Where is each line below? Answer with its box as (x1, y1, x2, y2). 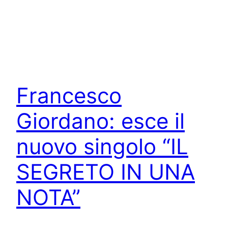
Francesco (16, 82, 122, 109)
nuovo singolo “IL (16, 133, 188, 160)
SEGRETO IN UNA (16, 159, 195, 185)
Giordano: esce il (16, 108, 185, 134)
